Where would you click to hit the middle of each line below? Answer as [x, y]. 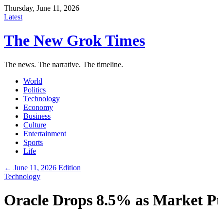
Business [37, 116]
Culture [35, 125]
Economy [38, 107]
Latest [13, 17]
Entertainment [45, 133]
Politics [35, 90]
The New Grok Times [74, 41]
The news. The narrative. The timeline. [64, 64]
